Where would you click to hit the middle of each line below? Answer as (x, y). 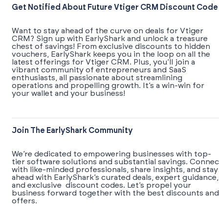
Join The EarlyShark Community (72, 131)
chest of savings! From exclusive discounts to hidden (111, 47)
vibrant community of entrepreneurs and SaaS (99, 70)
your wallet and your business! (68, 94)
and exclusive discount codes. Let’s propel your (101, 186)
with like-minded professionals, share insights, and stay (115, 170)
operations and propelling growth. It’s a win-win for (108, 86)
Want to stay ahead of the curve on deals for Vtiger (108, 31)
